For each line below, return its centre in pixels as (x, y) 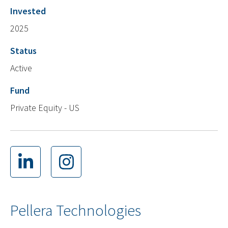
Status (23, 51)
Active (21, 68)
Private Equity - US (45, 108)
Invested (28, 11)
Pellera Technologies (76, 210)
